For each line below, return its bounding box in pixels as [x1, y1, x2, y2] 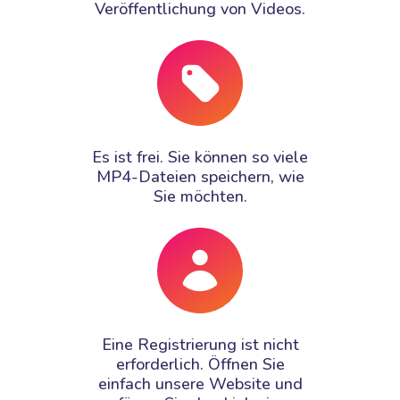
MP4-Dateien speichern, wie [96, 165, 304, 187]
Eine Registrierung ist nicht [101, 333, 299, 355]
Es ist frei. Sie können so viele [92, 146, 308, 168]
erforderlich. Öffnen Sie [115, 353, 285, 375]
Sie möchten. [153, 185, 247, 207]
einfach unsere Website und [97, 372, 303, 395]
